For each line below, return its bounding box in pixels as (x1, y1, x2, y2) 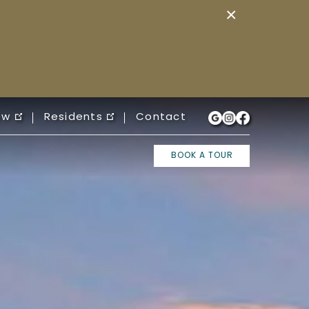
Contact (136, 109, 186, 126)
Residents (43, 109, 103, 126)
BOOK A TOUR (170, 149, 233, 163)
